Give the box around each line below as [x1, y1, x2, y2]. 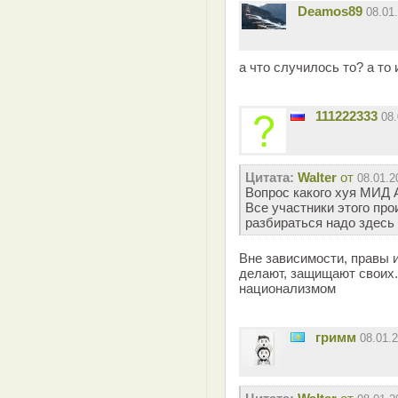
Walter [298, 170, 337, 185]
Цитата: [245, 170, 294, 185]
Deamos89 [298, 4, 362, 19]
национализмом [239, 281, 336, 296]
